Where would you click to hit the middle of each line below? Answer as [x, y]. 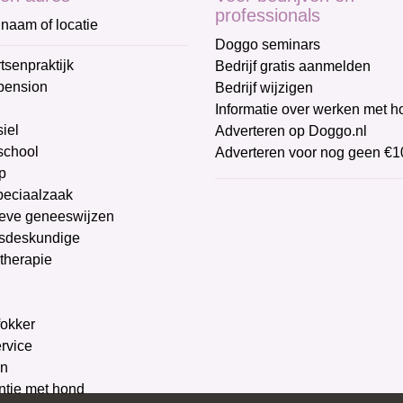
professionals [268, 16]
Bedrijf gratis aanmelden [293, 67]
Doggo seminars [268, 45]
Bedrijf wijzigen [264, 88]
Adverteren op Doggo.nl [291, 131]
